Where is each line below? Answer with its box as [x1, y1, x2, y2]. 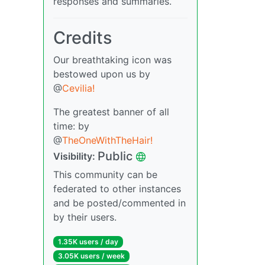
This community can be [53, 169, 157, 181]
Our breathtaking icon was [53, 54, 172, 66]
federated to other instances [53, 183, 181, 195]
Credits [53, 27, 112, 49]
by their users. [53, 211, 117, 224]
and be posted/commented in [53, 197, 186, 209]
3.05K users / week [57, 251, 125, 261]
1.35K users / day [57, 237, 118, 247]
